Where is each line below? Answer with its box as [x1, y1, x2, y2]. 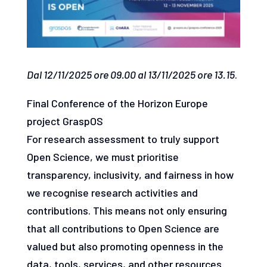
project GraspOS [26, 114, 103, 128]
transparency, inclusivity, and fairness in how [26, 168, 234, 182]
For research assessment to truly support [26, 132, 219, 146]
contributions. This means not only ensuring [26, 204, 227, 218]
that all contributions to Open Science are [26, 222, 219, 235]
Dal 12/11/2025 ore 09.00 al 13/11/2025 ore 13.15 [26, 68, 235, 82]
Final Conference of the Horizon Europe [26, 97, 208, 110]
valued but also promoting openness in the [26, 240, 223, 253]
